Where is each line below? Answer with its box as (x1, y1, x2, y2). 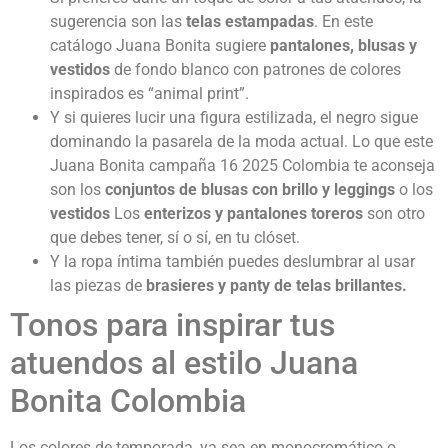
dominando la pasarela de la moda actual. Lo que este (50, 131, 433, 151)
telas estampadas (186, 11, 314, 31)
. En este (314, 11, 373, 31)
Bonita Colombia (10, 381, 246, 420)
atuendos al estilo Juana (10, 343, 358, 382)
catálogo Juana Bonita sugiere (50, 35, 270, 55)
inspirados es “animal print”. (50, 83, 249, 103)
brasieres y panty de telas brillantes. (146, 275, 407, 295)
